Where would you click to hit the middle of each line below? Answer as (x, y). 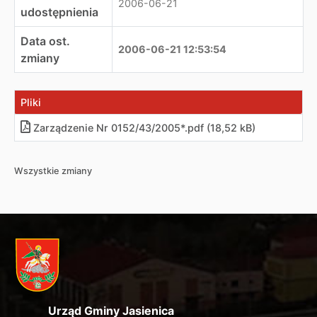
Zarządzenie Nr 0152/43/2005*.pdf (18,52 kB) (144, 128)
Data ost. (45, 41)
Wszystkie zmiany (53, 171)
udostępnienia (59, 12)
